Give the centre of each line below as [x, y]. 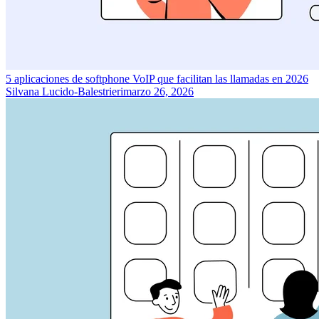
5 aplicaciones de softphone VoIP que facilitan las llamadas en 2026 [157, 78]
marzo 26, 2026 [158, 91]
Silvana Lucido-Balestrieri [64, 91]
